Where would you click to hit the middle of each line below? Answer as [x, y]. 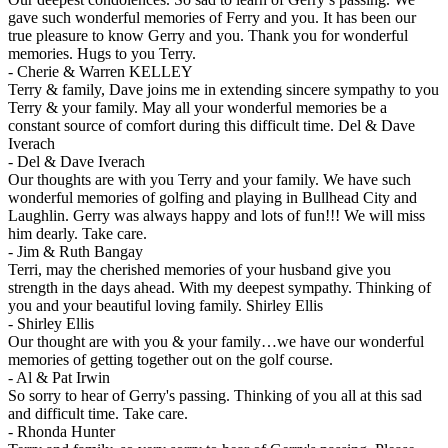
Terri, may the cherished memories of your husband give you [199, 270]
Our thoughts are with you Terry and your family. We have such [209, 180]
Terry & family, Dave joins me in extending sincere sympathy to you [223, 90]
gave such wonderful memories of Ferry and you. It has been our [212, 18]
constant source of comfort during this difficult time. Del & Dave [211, 126]
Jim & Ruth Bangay [80, 252]
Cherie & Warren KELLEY [105, 72]
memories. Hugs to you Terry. [102, 54]
